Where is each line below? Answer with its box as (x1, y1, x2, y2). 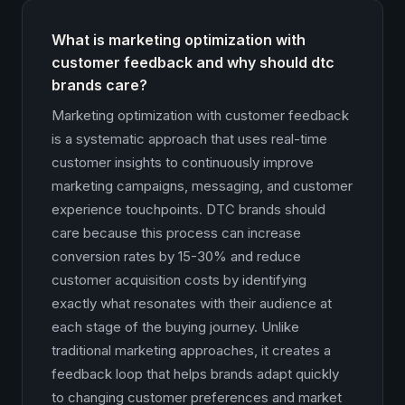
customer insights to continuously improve (52, 154, 314, 171)
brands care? (52, 76, 147, 94)
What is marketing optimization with (52, 31, 306, 49)
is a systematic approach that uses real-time (52, 130, 327, 147)
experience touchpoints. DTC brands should (52, 201, 325, 218)
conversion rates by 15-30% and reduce (52, 248, 301, 265)
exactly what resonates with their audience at (52, 295, 332, 312)
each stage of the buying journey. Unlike (52, 318, 299, 335)
